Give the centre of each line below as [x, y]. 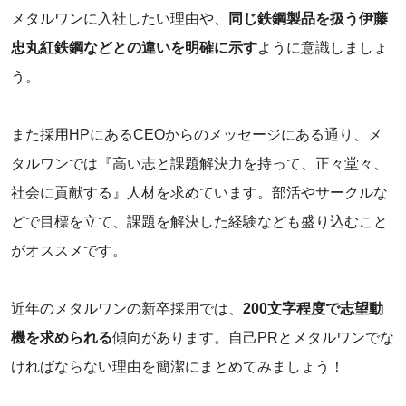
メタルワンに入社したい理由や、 [120, 18]
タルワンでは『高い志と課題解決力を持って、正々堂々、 [199, 163]
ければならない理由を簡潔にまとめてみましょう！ [178, 366]
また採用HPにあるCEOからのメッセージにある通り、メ [197, 134]
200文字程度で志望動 [313, 308]
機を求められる [62, 337]
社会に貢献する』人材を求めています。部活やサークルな [199, 192]
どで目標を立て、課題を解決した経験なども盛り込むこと [199, 221]
